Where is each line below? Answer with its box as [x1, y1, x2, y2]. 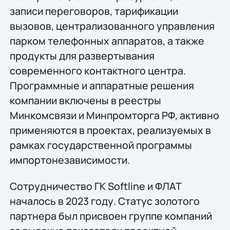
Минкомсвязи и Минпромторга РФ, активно [9, 108, 219, 122]
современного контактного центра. [9, 63, 186, 78]
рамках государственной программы [9, 138, 192, 152]
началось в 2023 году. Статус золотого [9, 194, 200, 208]
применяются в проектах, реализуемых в [9, 123, 211, 137]
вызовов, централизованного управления [9, 18, 215, 33]
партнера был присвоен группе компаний [9, 208, 212, 223]
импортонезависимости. [9, 152, 130, 167]
